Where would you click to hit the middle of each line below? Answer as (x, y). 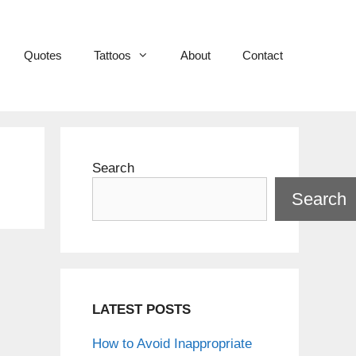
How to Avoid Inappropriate (172, 344)
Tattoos (112, 55)
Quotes (43, 55)
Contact (263, 55)
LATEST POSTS (141, 310)
